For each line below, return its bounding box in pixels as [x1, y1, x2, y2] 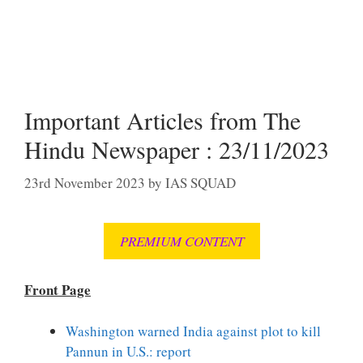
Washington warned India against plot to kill [66, 321, 321, 340]
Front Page [24, 280, 91, 300]
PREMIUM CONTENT [119, 231, 244, 250]
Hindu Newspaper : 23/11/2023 [24, 133, 329, 165]
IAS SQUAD [165, 173, 236, 192]
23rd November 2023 [24, 173, 145, 192]
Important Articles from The [24, 104, 301, 136]
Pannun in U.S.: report [66, 341, 191, 361]
